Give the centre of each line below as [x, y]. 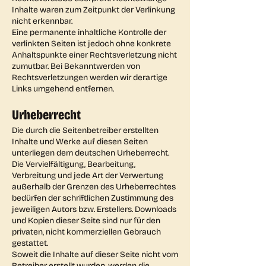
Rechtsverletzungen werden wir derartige [90, 77]
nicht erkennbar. [42, 21]
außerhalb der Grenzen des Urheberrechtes [94, 187]
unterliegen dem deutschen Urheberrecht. [91, 153]
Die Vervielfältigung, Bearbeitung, [74, 164]
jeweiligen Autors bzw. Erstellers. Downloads [94, 209]
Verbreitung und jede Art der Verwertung [88, 175]
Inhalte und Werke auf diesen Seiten [80, 142]
